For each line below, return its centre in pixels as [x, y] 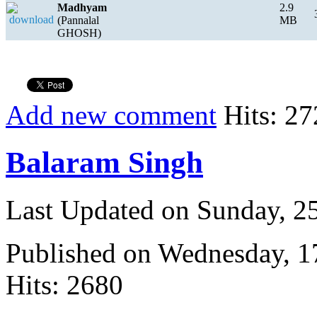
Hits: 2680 [64, 285]
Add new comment [111, 115]
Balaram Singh [104, 163]
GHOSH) [79, 33]
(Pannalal [78, 21]
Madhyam [82, 8]
